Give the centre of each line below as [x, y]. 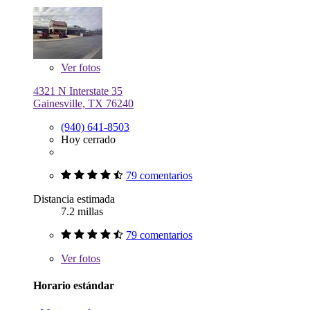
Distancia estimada [74, 199]
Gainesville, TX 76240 [83, 103]
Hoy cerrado [88, 139]
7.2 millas [82, 211]
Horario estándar [74, 286]
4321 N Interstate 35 [78, 91]
